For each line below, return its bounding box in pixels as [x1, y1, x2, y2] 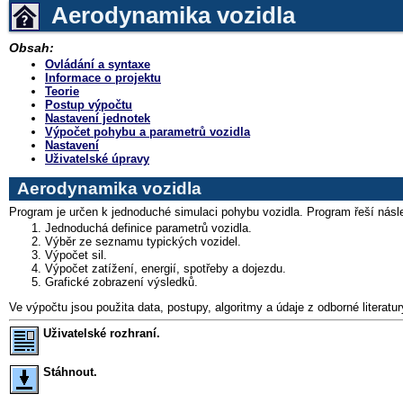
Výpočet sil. [45, 247, 107, 262]
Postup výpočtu [45, 97, 132, 112]
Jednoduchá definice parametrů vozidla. [45, 220, 252, 235]
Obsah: [9, 40, 54, 56]
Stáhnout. [43, 365, 97, 380]
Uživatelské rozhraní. [43, 327, 160, 341]
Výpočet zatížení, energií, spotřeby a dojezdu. [45, 261, 286, 275]
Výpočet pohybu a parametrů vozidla [45, 124, 250, 139]
